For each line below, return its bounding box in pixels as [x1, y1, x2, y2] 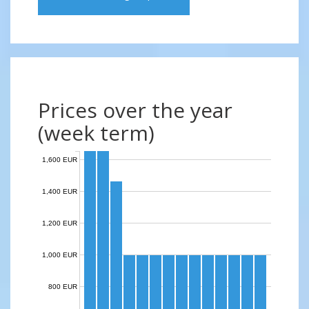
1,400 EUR [42, 187, 77, 195]
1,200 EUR [42, 219, 77, 227]
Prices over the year [38, 96, 232, 124]
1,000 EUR [42, 250, 77, 259]
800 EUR [48, 282, 77, 290]
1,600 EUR [42, 155, 77, 163]
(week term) [38, 119, 154, 147]
